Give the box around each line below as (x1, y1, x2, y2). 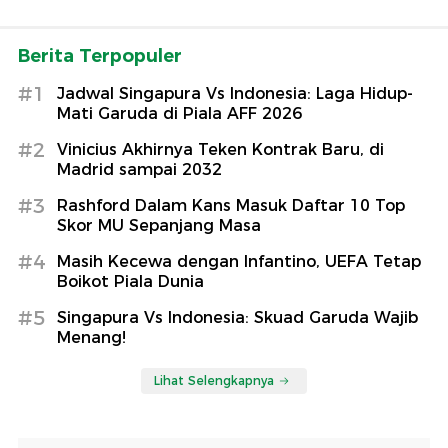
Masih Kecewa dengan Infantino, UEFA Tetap (57, 251, 421, 271)
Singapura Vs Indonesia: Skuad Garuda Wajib (57, 307, 418, 327)
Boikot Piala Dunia (57, 271, 204, 291)
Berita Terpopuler (18, 44, 182, 67)
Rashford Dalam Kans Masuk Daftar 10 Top (57, 195, 405, 215)
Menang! (57, 327, 126, 347)
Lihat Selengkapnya (154, 372, 274, 388)
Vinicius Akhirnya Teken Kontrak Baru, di (57, 139, 384, 159)
